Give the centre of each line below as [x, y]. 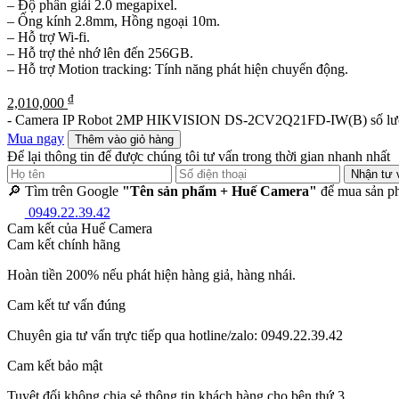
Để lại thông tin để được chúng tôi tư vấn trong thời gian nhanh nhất [199, 157]
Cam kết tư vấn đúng [66, 305]
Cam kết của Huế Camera [80, 228]
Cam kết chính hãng [64, 244]
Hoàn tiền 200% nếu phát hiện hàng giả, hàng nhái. [151, 274]
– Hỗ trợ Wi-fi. [49, 37]
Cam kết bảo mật [55, 365]
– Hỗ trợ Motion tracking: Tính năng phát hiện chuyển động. [178, 69]
